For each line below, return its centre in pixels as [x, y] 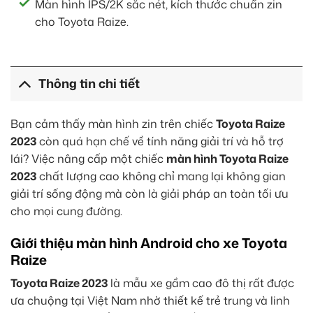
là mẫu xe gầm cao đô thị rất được [201, 283]
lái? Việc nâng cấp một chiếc [88, 158]
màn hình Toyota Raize [227, 158]
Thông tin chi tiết [89, 84]
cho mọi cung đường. [66, 211]
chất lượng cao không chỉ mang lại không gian [161, 176]
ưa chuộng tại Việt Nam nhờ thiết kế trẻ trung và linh [150, 301]
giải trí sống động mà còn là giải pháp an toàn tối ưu [150, 193]
